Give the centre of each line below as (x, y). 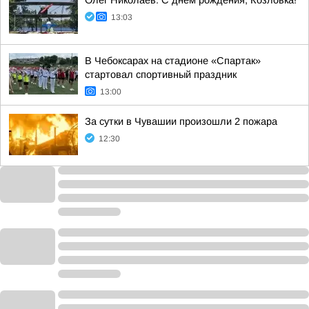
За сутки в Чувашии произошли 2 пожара (181, 121)
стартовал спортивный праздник (161, 74)
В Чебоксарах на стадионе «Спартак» (173, 61)
